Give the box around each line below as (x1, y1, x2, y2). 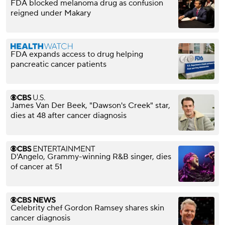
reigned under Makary (11, 8, 91, 18)
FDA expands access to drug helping (11, 49, 143, 59)
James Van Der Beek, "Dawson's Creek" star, (11, 100, 170, 110)
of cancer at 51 (11, 161, 62, 172)
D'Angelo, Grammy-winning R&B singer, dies (11, 151, 171, 162)
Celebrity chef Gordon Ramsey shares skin (11, 202, 164, 213)
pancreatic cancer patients (11, 59, 106, 69)
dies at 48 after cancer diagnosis (11, 110, 127, 121)
